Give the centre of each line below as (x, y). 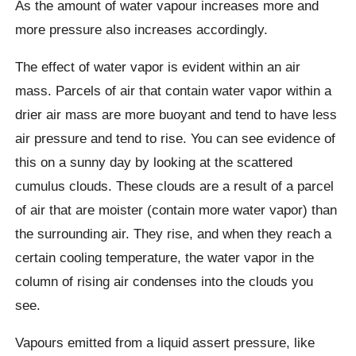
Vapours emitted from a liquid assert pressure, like (165, 343)
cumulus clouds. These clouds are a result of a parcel (175, 186)
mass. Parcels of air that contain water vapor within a (174, 90)
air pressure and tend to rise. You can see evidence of (176, 138)
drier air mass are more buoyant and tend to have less (176, 114)
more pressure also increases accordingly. (142, 29)
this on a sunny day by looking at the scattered (154, 162)
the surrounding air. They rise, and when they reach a (174, 233)
